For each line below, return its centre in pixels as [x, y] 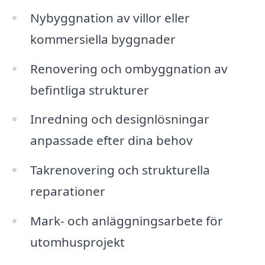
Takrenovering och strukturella [120, 170]
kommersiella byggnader [103, 39]
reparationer [67, 191]
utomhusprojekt [77, 242]
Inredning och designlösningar [119, 119]
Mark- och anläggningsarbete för [126, 221]
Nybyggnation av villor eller [110, 17]
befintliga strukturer [89, 90]
